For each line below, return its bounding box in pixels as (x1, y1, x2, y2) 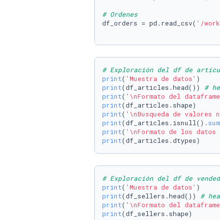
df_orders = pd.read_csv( (102, 19, 196, 27)
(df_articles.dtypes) (122, 136, 200, 145)
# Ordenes (102, 10, 137, 19)
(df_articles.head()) (122, 83, 204, 92)
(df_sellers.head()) (122, 192, 200, 200)
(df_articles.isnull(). (122, 118, 208, 127)
